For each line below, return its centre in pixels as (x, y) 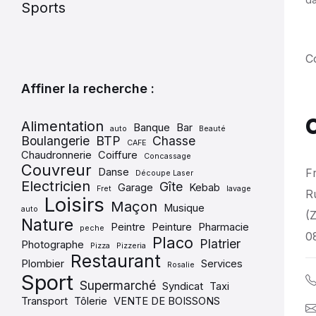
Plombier (43, 264)
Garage (135, 188)
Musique (184, 208)
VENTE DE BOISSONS (167, 301)
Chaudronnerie (56, 155)
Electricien (56, 186)
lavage (239, 189)
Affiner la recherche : (88, 89)
